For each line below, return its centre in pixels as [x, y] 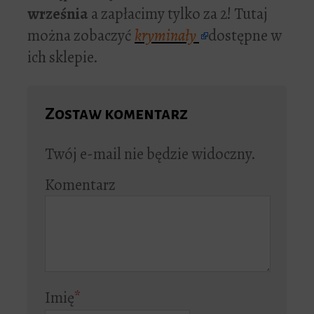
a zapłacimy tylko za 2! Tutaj [178, 14]
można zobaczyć [81, 36]
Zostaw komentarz [116, 114]
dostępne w [245, 36]
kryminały [167, 36]
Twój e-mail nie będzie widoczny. [150, 154]
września [58, 14]
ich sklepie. [63, 57]
